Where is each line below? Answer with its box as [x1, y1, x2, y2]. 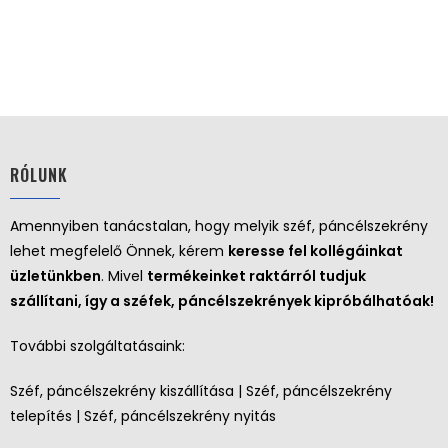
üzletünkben [10, 265, 101, 286]
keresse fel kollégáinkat [228, 240, 403, 261]
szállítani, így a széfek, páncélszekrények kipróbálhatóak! [10, 290, 434, 311]
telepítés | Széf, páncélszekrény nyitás [10, 405, 276, 426]
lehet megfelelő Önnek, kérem [10, 240, 228, 261]
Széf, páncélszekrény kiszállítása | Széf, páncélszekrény [10, 380, 392, 401]
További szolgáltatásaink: [10, 335, 185, 356]
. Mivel [101, 265, 147, 286]
